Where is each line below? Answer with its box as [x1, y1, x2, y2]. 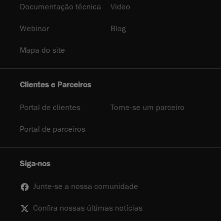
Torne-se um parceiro [110, 103, 184, 113]
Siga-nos [20, 159, 50, 169]
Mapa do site [20, 45, 65, 56]
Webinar [20, 24, 49, 34]
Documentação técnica [20, 2, 101, 12]
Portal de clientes [20, 103, 80, 113]
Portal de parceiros [20, 124, 85, 135]
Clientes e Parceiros [20, 80, 91, 90]
